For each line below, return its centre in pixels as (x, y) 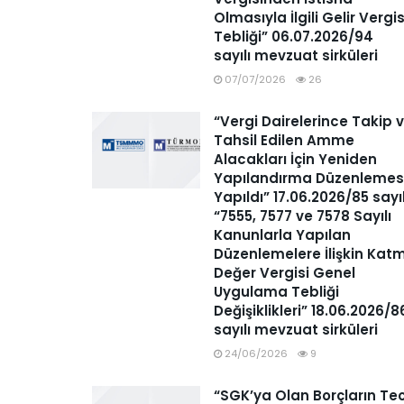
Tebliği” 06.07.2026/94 (294, 36)
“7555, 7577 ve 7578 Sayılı (303, 216)
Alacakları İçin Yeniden (295, 159)
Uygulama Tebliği (276, 291)
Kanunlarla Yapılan (282, 234)
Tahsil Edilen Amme (284, 140)
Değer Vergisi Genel (285, 272)
